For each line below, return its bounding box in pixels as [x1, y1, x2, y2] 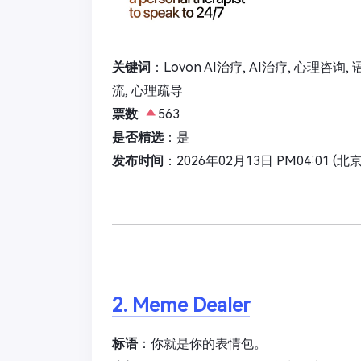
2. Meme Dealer [112, 293, 250, 317]
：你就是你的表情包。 [138, 335, 267, 351]
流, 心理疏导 [112, 82, 183, 98]
